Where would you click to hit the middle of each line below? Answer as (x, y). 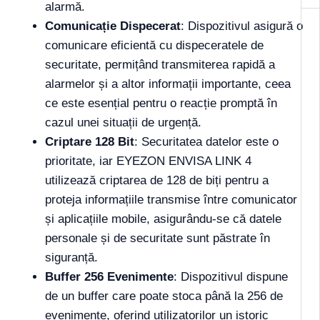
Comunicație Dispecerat (113, 26)
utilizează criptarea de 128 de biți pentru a (157, 181)
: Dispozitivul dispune (231, 277)
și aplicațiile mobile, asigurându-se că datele (163, 219)
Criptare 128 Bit (90, 142)
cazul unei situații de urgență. (123, 123)
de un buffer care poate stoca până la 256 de (164, 296)
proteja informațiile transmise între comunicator (171, 200)
